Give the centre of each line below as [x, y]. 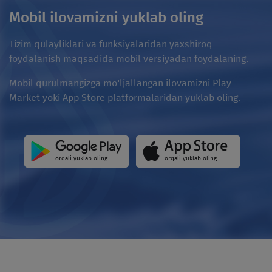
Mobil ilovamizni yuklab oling [106, 17]
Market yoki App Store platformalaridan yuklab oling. [125, 97]
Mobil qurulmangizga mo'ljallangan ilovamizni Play [120, 83]
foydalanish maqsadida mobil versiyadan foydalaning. [129, 58]
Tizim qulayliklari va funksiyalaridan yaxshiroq [111, 44]
